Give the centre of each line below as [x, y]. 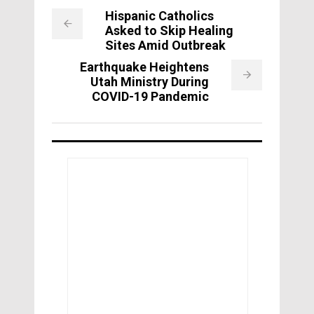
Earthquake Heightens [144, 67]
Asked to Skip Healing [169, 30]
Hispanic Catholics [159, 15]
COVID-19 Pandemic [150, 96]
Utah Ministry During [150, 81]
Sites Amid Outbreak [165, 45]
